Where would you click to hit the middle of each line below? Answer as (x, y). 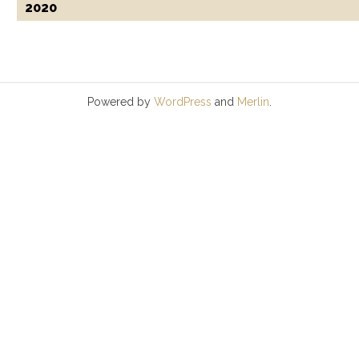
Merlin (253, 101)
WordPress (183, 101)
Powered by (121, 101)
